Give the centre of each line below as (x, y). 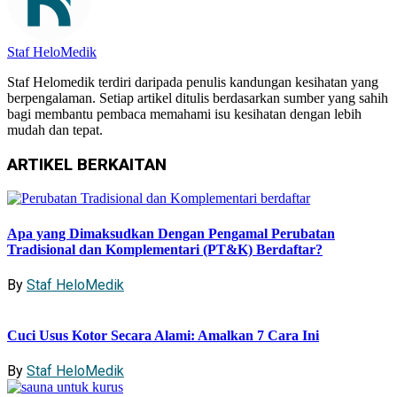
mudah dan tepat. (55, 129)
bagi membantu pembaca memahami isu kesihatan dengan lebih (184, 113)
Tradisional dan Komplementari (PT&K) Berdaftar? (165, 249)
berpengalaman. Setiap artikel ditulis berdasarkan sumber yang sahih (198, 97)
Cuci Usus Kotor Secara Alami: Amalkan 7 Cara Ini (163, 336)
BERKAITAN (122, 164)
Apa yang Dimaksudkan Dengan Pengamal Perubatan (171, 233)
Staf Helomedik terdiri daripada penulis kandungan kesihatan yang (193, 82)
